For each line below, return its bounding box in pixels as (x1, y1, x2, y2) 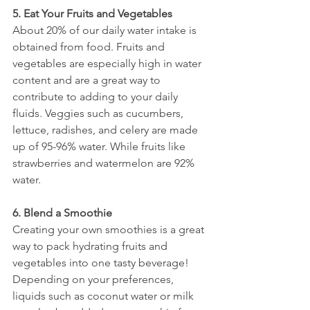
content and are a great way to (12, 73, 163, 86)
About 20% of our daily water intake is (12, 24, 199, 37)
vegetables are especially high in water (12, 57, 204, 70)
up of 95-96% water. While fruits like (12, 140, 188, 153)
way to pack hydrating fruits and (12, 239, 170, 253)
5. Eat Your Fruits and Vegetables (12, 7, 175, 20)
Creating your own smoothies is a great (12, 223, 207, 236)
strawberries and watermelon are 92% (12, 156, 197, 170)
